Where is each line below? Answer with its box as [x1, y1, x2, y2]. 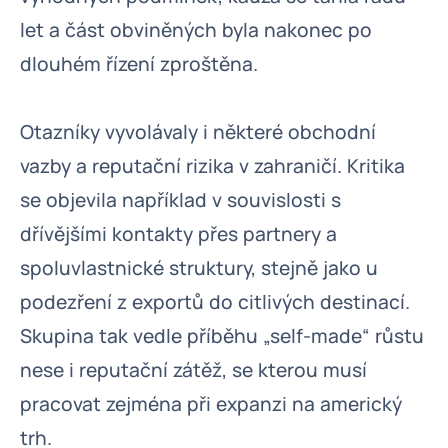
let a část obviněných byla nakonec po [20, 17, 372, 43]
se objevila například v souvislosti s [20, 187, 341, 213]
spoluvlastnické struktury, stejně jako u [20, 255, 378, 281]
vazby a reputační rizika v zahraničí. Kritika [20, 153, 405, 179]
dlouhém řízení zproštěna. [20, 51, 258, 77]
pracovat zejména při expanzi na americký [20, 391, 402, 417]
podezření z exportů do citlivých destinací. [20, 289, 410, 315]
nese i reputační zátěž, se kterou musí [20, 357, 367, 383]
